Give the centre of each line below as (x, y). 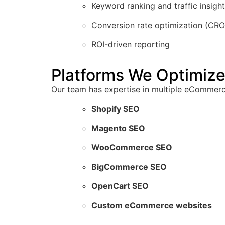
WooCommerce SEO (132, 147)
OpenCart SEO (120, 186)
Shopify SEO (116, 109)
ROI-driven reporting (131, 44)
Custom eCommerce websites (152, 205)
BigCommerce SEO (129, 166)
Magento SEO (118, 128)
